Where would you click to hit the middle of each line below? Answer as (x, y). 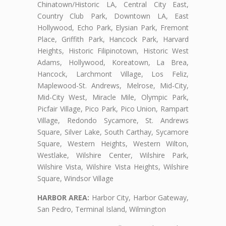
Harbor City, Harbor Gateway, (139, 198)
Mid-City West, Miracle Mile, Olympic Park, (113, 97)
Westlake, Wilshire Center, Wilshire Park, (113, 155)
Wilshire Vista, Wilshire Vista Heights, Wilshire (113, 167)
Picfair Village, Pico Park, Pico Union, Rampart (113, 109)
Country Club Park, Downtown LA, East (113, 16)
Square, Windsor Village (75, 179)
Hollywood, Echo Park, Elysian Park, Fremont (113, 28)
